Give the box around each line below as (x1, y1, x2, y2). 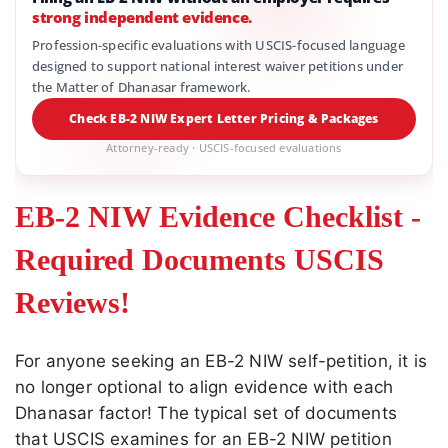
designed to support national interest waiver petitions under (32, 57, 404, 76)
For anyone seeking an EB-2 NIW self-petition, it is (15, 351, 428, 372)
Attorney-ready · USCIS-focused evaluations (106, 140, 342, 156)
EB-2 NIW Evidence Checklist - (15, 200, 421, 234)
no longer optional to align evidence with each (15, 377, 394, 398)
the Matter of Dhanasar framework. (32, 78, 251, 97)
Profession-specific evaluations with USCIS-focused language (32, 36, 405, 55)
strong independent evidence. (32, 7, 252, 28)
